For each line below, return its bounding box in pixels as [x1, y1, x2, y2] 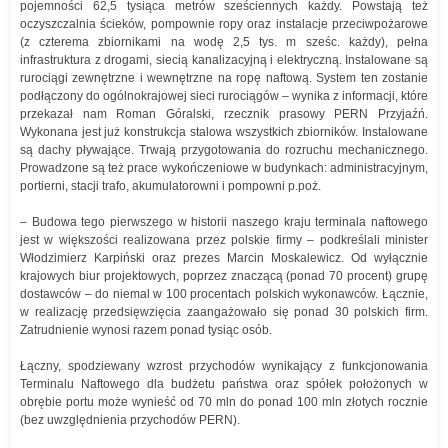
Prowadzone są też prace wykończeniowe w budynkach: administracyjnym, [20, 161, 428, 175]
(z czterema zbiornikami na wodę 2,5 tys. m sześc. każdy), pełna [20, 35, 428, 49]
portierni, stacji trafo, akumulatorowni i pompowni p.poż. [20, 179, 321, 193]
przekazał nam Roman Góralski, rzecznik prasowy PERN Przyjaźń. [20, 107, 428, 121]
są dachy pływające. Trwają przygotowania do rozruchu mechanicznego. [20, 143, 428, 157]
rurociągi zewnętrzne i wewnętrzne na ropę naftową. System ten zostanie [20, 71, 428, 85]
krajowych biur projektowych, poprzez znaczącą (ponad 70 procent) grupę [20, 269, 428, 283]
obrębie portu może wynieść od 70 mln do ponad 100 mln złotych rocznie [20, 395, 428, 409]
